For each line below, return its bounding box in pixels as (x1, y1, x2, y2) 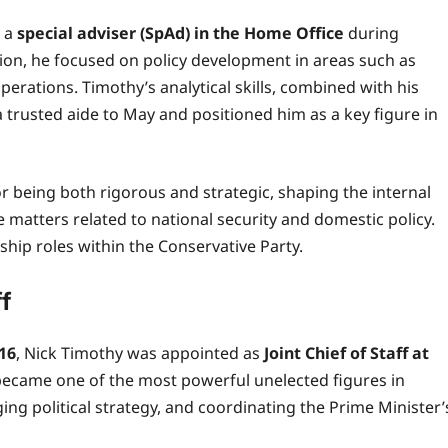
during (344, 21, 399, 44)
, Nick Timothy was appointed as (16, 341, 264, 364)
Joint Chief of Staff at (264, 341, 429, 364)
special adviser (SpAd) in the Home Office (17, 21, 344, 44)
